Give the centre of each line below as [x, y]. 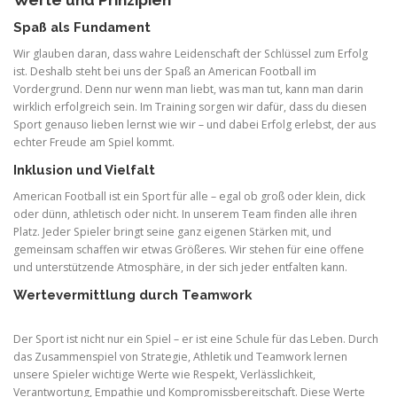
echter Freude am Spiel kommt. [94, 143]
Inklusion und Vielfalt [84, 170]
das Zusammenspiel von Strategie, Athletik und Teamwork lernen [180, 357]
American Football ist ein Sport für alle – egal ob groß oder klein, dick [189, 197]
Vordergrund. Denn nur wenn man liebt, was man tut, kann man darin [188, 90]
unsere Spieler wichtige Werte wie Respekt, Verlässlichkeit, [164, 375]
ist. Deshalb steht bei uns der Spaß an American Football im [165, 72]
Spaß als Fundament [82, 27]
